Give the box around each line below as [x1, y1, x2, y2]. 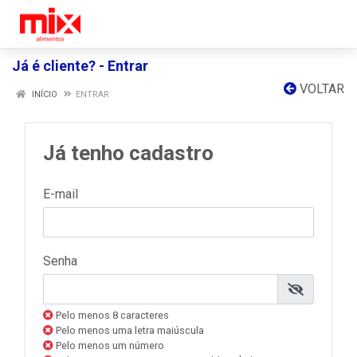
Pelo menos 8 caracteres [53, 309, 169, 321]
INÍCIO [29, 89, 57, 100]
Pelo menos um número [53, 339, 164, 351]
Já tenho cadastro [43, 141, 214, 165]
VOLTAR [296, 81, 344, 96]
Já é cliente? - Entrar [12, 57, 148, 74]
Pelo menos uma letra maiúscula [53, 324, 204, 336]
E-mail [43, 186, 78, 202]
